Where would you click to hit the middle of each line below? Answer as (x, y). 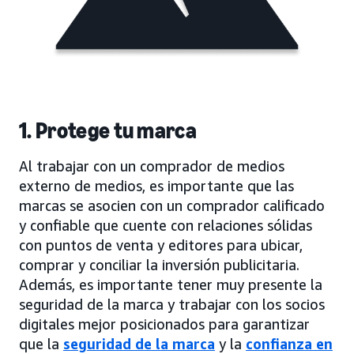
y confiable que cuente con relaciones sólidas (166, 225)
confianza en (289, 343)
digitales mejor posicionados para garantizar (164, 324)
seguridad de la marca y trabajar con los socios (172, 304)
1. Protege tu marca (108, 130)
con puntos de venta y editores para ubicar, (161, 245)
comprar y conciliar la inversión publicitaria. (159, 264)
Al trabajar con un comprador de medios (152, 166)
